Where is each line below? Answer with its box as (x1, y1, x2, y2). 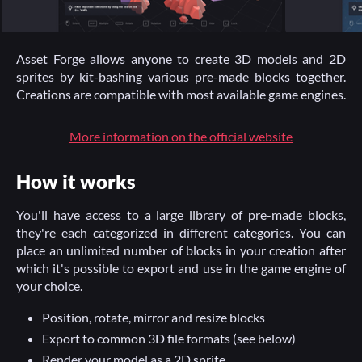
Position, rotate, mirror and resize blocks (42, 309, 265, 325)
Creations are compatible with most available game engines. (16, 86, 346, 102)
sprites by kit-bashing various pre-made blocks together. (16, 69, 346, 84)
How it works (16, 170, 136, 193)
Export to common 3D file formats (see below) (42, 330, 296, 346)
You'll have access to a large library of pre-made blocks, (16, 207, 346, 222)
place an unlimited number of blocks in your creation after (16, 242, 346, 258)
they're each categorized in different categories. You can (16, 225, 346, 240)
